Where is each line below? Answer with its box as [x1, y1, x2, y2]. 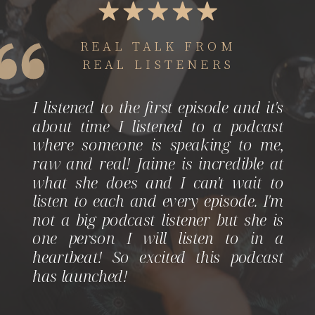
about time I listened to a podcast [32, 115, 284, 137]
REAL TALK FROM [79, 36, 236, 53]
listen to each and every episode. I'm [32, 190, 284, 212]
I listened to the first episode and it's [32, 96, 284, 118]
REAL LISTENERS [82, 55, 234, 72]
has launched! [32, 264, 129, 287]
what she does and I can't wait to [32, 171, 284, 193]
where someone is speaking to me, [32, 134, 284, 156]
